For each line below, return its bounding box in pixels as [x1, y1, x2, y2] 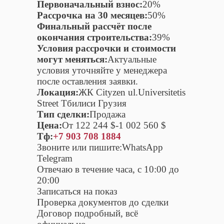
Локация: [37, 86, 78, 97]
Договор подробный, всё [37, 207, 138, 218]
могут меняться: [37, 53, 107, 64]
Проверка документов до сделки [37, 196, 168, 207]
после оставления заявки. [37, 75, 138, 86]
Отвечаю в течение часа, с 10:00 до [37, 163, 179, 174]
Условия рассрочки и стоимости [37, 42, 176, 53]
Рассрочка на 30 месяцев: [37, 9, 147, 20]
